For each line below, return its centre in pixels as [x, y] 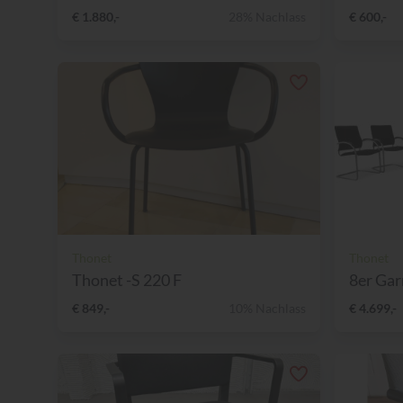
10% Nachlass [267, 308]
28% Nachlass [267, 16]
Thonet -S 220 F [127, 279]
